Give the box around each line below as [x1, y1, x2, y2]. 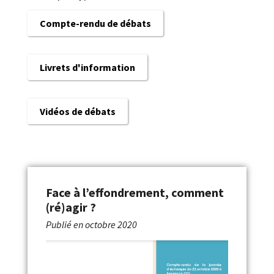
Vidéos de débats [39, 105, 116, 118]
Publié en [45, 218, 83, 231]
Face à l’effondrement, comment [45, 185, 224, 201]
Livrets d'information [39, 61, 135, 74]
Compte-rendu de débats [39, 17, 151, 30]
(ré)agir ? [45, 199, 96, 215]
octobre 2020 [83, 218, 137, 231]
